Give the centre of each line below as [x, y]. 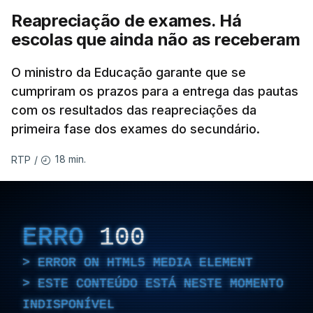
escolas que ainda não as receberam [156, 40]
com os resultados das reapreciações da [134, 110]
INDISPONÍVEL [68, 304]
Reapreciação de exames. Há [126, 21]
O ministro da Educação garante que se [129, 73]
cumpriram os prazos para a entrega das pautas [155, 92]
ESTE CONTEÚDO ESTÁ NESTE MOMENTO [161, 283]
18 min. [71, 159]
